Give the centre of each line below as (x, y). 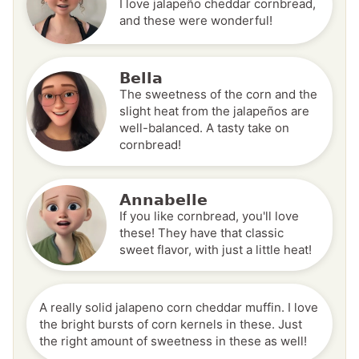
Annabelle (163, 200)
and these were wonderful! (196, 21)
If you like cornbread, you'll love (209, 216)
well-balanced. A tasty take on (204, 128)
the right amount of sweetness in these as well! (173, 341)
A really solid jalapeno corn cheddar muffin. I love (179, 307)
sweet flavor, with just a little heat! (216, 250)
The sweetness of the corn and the (218, 95)
